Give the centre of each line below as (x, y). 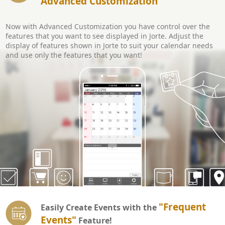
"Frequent (182, 207)
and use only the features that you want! (74, 55)
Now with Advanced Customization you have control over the (108, 26)
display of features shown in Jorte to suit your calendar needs (109, 45)
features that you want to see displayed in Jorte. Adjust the (104, 36)
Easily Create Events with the (100, 207)
